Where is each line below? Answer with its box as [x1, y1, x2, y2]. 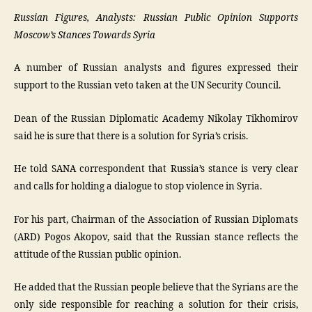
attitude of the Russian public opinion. [14, 249, 181, 260]
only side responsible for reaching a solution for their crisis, [14, 299, 298, 311]
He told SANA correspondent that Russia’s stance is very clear [14, 164, 298, 175]
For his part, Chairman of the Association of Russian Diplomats [14, 214, 298, 226]
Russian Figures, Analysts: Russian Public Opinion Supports [14, 12, 298, 24]
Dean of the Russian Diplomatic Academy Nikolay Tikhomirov [14, 113, 298, 125]
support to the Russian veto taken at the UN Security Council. [14, 80, 281, 91]
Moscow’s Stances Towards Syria [14, 29, 155, 41]
